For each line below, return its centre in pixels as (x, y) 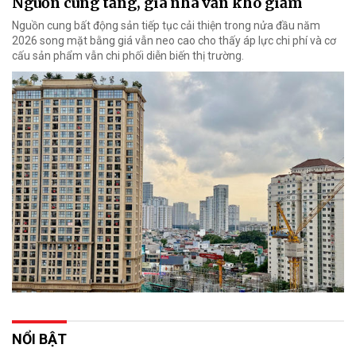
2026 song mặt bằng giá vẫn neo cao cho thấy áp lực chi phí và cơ (174, 40)
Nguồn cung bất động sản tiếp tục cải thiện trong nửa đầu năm (166, 25)
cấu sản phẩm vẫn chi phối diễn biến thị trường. (128, 55)
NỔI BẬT (39, 339)
